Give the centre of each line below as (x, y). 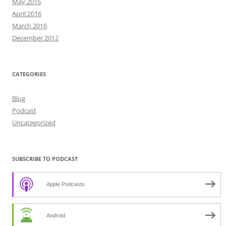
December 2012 (35, 38)
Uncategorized (34, 122)
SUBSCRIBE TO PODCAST (45, 158)
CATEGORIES (29, 74)
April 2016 (27, 13)
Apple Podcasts (66, 184)
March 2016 (30, 25)
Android (56, 215)
